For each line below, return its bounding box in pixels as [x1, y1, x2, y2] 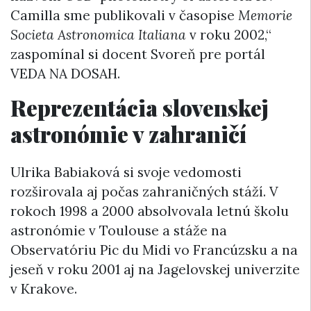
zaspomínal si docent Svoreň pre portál [10, 45, 265, 62]
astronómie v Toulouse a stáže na [10, 222, 227, 239]
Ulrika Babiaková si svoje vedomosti [10, 164, 242, 181]
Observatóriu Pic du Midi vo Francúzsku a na [10, 242, 298, 259]
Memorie [238, 6, 292, 24]
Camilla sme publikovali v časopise [10, 6, 238, 24]
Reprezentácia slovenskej [10, 92, 269, 122]
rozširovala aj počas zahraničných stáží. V [10, 183, 278, 201]
